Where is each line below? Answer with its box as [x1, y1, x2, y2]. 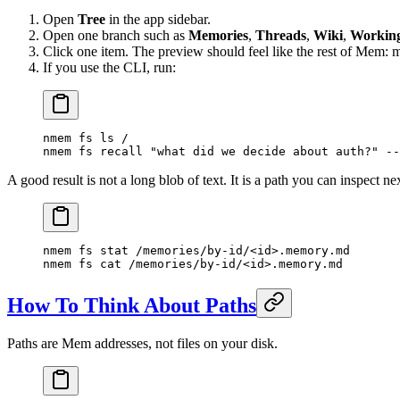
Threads [255, 28, 306, 44]
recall [93, 145, 143, 159]
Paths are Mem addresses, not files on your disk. [7, 335, 278, 351]
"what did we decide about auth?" [143, 145, 379, 159]
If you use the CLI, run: [43, 60, 176, 76]
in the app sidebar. [105, 12, 211, 28]
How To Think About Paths [7, 294, 256, 317]
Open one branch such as [43, 28, 188, 44]
